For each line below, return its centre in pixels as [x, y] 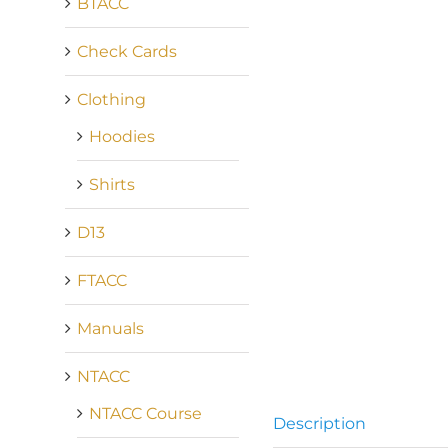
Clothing [111, 99]
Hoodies [121, 136]
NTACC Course [145, 413]
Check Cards [126, 51]
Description [320, 423]
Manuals [110, 328]
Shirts [111, 184]
